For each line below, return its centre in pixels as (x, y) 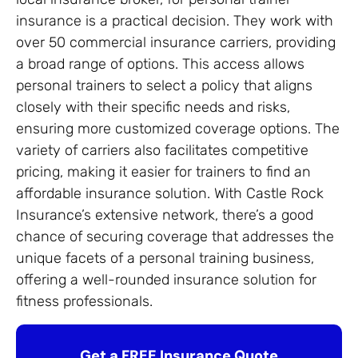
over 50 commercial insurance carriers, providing (176, 43)
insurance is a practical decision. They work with (175, 21)
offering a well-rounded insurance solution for (166, 280)
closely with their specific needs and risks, (153, 107)
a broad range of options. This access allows (160, 64)
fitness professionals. (84, 302)
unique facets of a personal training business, (165, 259)
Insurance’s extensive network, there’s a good (165, 215)
